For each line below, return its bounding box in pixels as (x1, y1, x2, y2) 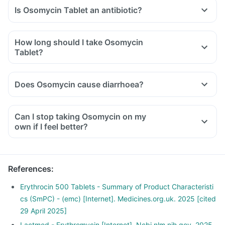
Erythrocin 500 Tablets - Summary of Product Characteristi (20, 182, 213, 191)
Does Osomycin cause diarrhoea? (15, 79, 144, 89)
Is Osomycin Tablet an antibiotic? (15, 5, 142, 15)
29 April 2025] (20, 206, 67, 215)
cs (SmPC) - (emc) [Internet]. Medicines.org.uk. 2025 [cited (20, 194, 216, 203)
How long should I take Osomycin (15, 37, 143, 47)
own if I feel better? (15, 122, 88, 132)
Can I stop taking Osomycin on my (15, 111, 146, 122)
